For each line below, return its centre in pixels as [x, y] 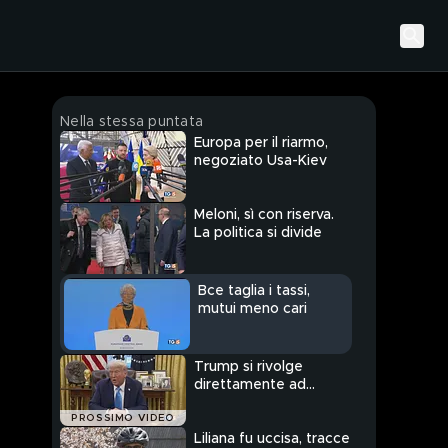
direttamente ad [250, 385]
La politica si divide [258, 233]
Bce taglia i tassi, [254, 291]
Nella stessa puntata [131, 122]
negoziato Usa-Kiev [260, 161]
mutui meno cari [252, 309]
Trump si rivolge [248, 367]
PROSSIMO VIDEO [123, 418]
